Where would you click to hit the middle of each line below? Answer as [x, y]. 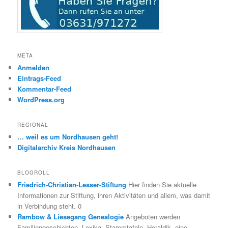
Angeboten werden [152, 217]
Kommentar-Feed [45, 89]
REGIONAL [33, 125]
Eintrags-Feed [39, 78]
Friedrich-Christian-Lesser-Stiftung [72, 185]
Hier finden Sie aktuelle [162, 185]
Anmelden [34, 67]
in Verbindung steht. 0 [50, 206]
